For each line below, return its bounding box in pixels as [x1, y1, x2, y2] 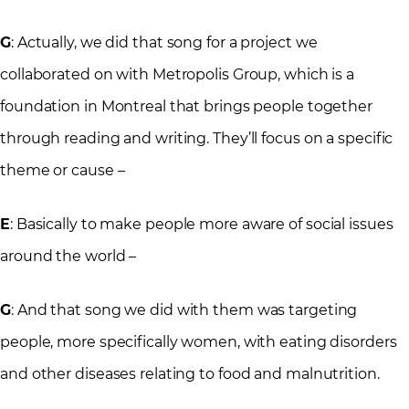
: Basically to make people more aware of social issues [9, 215, 393, 234]
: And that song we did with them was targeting [10, 301, 358, 320]
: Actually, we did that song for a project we [10, 34, 318, 52]
